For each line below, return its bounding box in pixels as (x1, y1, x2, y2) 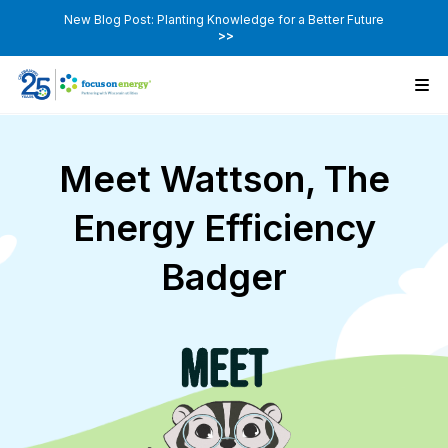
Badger (161, 255, 287, 300)
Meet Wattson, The (58, 157, 390, 202)
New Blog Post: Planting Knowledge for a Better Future (64, 12, 384, 27)
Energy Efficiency (72, 206, 376, 251)
